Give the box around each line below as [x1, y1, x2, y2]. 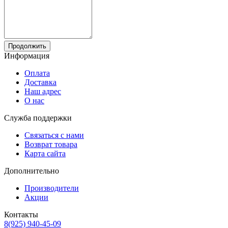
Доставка [24, 77, 56, 87]
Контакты [4, 210, 38, 219]
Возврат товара [24, 139, 77, 149]
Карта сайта [24, 149, 66, 158]
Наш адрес [24, 87, 61, 96]
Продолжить [8, 42, 46, 50]
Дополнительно [4, 166, 59, 175]
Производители [24, 183, 79, 192]
